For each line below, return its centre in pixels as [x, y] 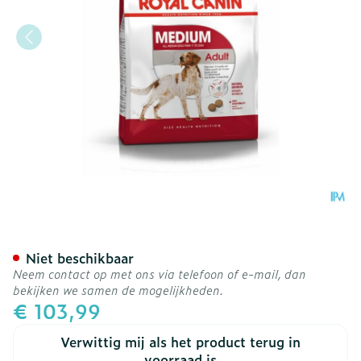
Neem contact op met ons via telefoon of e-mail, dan [160, 274]
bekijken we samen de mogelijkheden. [118, 290]
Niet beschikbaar [80, 258]
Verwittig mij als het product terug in [180, 342]
